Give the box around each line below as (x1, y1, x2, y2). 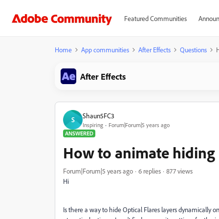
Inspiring (83, 121, 103, 129)
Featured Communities (124, 14, 187, 22)
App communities (81, 45, 129, 54)
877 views (166, 167, 193, 175)
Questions (180, 45, 207, 54)
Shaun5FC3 (83, 111, 114, 120)
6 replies (138, 167, 161, 175)
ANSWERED (65, 130, 93, 137)
